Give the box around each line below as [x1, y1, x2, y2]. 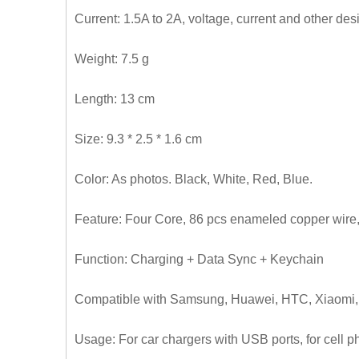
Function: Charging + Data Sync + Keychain [75, 252, 324, 267]
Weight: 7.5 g [75, 52, 149, 67]
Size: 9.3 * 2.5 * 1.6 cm [75, 132, 202, 147]
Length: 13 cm [75, 92, 155, 107]
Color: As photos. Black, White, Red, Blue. [75, 172, 313, 187]
